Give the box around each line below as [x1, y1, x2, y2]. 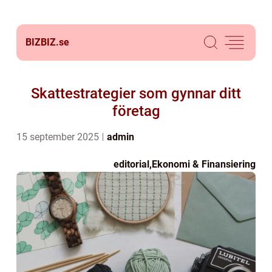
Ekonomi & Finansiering [152, 158, 256, 170]
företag [112, 103, 160, 120]
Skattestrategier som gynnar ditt [31, 85, 241, 102]
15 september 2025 [16, 131, 101, 143]
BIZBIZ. [25, 36, 59, 48]
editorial [114, 158, 149, 170]
